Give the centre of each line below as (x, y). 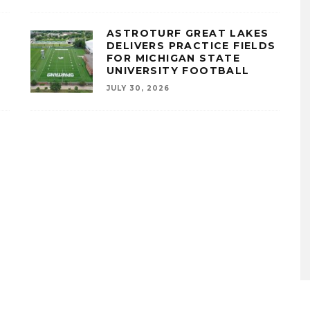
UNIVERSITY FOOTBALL (178, 71)
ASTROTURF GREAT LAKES (188, 33)
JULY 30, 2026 (138, 88)
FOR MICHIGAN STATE (174, 58)
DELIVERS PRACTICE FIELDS (191, 46)
